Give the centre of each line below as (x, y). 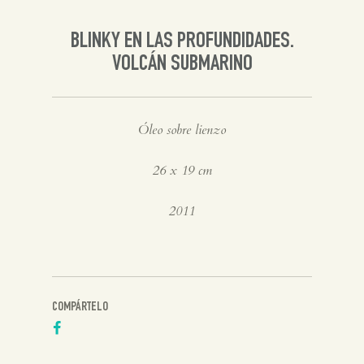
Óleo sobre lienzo (182, 130)
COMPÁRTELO (80, 308)
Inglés (86, 20)
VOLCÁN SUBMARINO (182, 65)
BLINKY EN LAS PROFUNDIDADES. (182, 42)
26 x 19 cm (182, 170)
